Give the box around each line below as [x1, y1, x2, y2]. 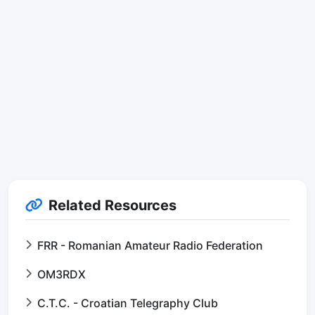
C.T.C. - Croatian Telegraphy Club [37, 296, 218, 311]
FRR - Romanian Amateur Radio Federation [37, 238, 263, 253]
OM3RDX [37, 267, 86, 282]
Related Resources [49, 197, 176, 214]
